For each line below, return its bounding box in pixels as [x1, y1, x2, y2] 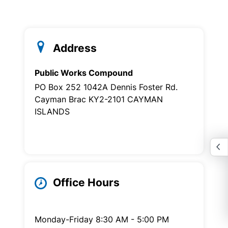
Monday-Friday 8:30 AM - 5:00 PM [35, 214, 169, 224]
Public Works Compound [35, 67, 133, 78]
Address [53, 42, 97, 54]
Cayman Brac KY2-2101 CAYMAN [35, 94, 163, 104]
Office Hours [53, 176, 120, 189]
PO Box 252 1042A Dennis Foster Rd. [35, 81, 178, 92]
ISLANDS [35, 106, 70, 117]
